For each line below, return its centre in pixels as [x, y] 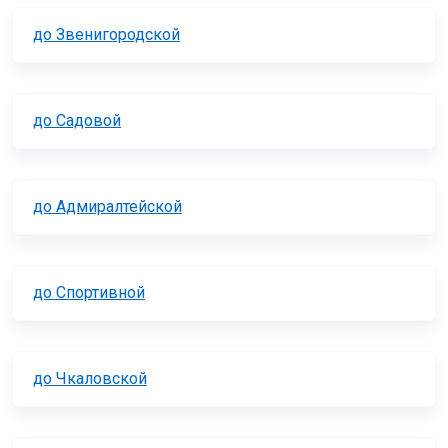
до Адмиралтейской [107, 207]
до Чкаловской [90, 379]
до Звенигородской [106, 35]
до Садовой [77, 121]
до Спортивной [89, 293]
